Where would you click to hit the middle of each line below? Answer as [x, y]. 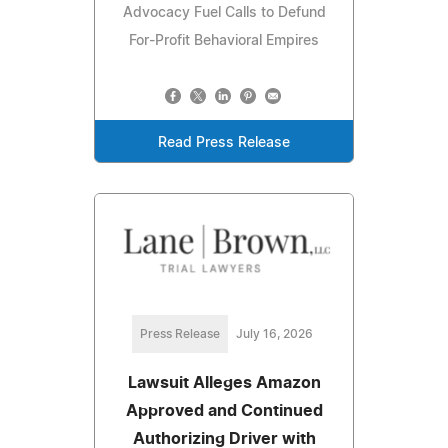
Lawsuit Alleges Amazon [224, 382]
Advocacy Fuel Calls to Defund [224, 13]
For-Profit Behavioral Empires [224, 41]
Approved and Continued [224, 410]
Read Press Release [224, 143]
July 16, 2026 [274, 333]
